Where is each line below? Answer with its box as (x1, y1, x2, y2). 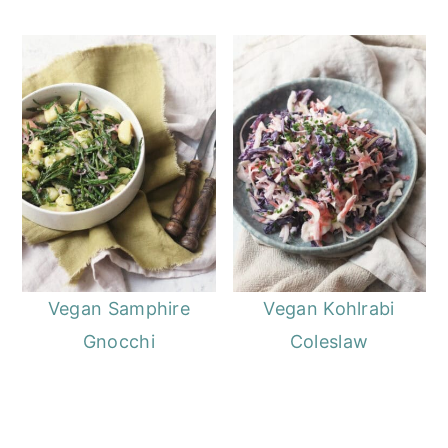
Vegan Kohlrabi (263, 298, 395, 320)
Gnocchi (82, 331, 155, 353)
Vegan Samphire (47, 298, 191, 320)
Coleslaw (289, 331, 369, 353)
